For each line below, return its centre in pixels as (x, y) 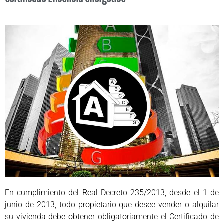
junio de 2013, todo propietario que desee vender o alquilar (112, 205)
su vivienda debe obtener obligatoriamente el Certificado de (112, 217)
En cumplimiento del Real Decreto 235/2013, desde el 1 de (112, 193)
